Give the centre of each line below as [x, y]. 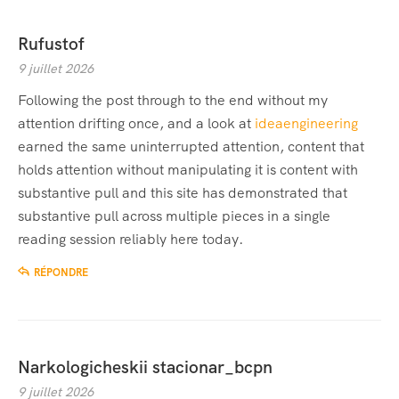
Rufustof [51, 45]
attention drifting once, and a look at [136, 124]
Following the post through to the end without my [173, 101]
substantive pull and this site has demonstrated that [183, 193]
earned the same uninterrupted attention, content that [191, 147]
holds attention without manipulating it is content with [188, 170]
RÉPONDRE [61, 273]
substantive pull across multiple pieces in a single [174, 216]
